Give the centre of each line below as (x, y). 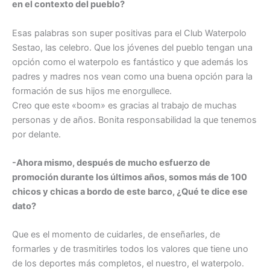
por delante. (36, 134)
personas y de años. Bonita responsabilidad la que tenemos (134, 120)
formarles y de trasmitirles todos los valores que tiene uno (130, 249)
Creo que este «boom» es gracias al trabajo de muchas (124, 105)
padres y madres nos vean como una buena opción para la (132, 76)
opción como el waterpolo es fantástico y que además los (130, 62)
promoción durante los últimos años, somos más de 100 (130, 177)
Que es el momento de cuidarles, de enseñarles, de (116, 235)
